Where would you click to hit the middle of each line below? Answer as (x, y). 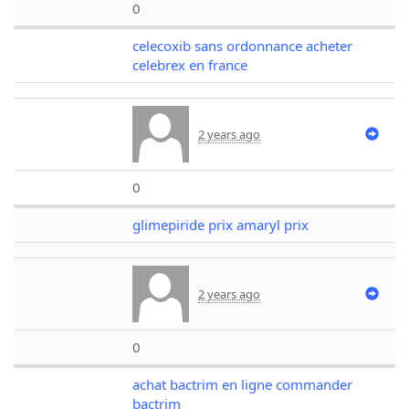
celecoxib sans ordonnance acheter (242, 45)
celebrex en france (190, 64)
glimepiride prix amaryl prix (220, 224)
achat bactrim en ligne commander (242, 384)
